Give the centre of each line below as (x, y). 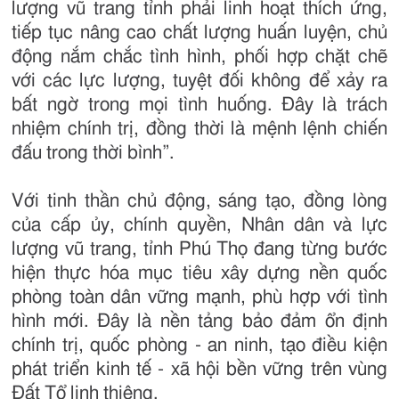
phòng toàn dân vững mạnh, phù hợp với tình (199, 297)
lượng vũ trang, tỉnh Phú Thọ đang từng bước (199, 249)
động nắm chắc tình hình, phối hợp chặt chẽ (199, 57)
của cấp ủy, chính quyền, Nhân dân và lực (199, 225)
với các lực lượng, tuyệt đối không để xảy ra (199, 81)
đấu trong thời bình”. (93, 153)
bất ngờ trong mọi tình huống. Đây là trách (199, 105)
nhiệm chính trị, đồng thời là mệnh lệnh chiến (199, 129)
